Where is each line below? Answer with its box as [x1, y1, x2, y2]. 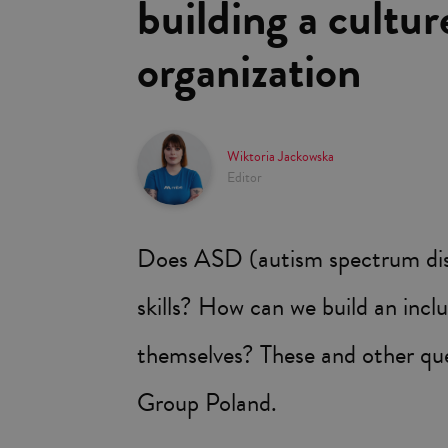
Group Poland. [137, 383, 277, 421]
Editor [227, 166, 262, 188]
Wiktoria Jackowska [227, 145, 334, 167]
